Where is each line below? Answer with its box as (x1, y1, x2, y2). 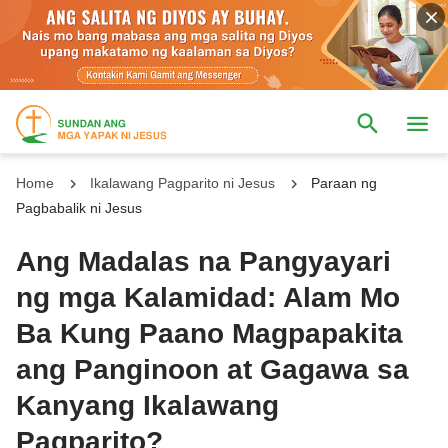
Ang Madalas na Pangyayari (16, 245, 391, 277)
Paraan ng (311, 174, 377, 191)
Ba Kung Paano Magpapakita (16, 317, 403, 349)
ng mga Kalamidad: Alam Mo (16, 281, 400, 313)
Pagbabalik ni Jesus (16, 199, 142, 216)
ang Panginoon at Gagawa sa (16, 353, 409, 385)
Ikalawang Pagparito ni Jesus (90, 174, 275, 191)
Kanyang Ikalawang (16, 389, 279, 421)
